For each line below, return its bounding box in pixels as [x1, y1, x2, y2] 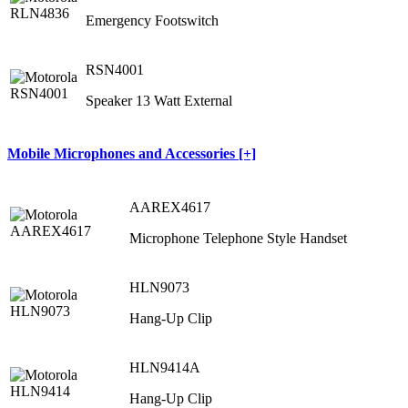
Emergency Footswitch [86, 13, 219, 29]
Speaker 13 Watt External [86, 93, 232, 109]
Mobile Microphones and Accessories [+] [7, 146, 256, 162]
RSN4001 [86, 62, 144, 78]
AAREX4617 [129, 199, 210, 215]
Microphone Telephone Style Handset [129, 229, 347, 246]
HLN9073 [129, 279, 189, 295]
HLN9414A [129, 359, 200, 375]
